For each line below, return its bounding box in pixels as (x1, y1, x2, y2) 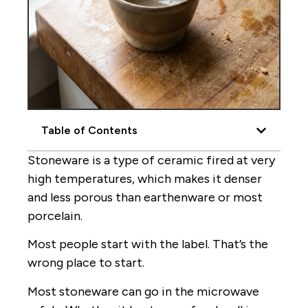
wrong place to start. (27, 255, 144, 271)
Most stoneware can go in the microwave (27, 283, 259, 299)
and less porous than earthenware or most (27, 190, 263, 205)
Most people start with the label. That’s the (27, 236, 268, 252)
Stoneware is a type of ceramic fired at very (27, 153, 275, 168)
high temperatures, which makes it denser (27, 171, 262, 186)
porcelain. (27, 208, 82, 223)
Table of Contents (41, 124, 137, 137)
